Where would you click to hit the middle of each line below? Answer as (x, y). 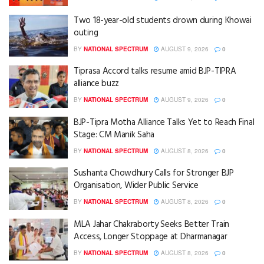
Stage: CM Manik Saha (114, 135)
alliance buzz (97, 84)
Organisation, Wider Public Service (136, 186)
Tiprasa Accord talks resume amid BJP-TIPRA (155, 72)
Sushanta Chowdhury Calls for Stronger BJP (154, 174)
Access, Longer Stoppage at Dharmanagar (151, 237)
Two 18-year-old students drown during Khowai (163, 20)
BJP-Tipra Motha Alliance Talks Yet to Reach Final (164, 122)
